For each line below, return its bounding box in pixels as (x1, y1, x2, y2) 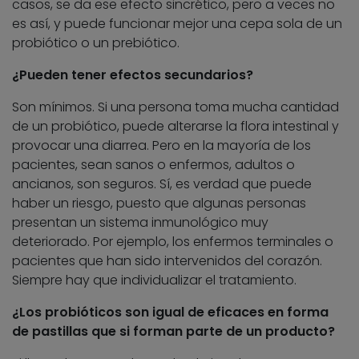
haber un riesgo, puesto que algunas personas (12, 194, 306, 213)
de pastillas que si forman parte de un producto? (12, 322, 335, 341)
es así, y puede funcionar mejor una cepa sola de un (12, 14, 342, 34)
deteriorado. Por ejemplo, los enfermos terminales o (12, 232, 333, 252)
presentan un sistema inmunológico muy (12, 213, 268, 232)
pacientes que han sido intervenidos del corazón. (12, 252, 322, 271)
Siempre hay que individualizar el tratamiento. (12, 271, 296, 290)
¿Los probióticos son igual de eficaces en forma (12, 303, 329, 322)
